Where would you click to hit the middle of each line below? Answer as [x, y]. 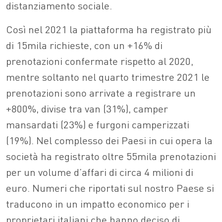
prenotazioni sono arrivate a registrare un [101, 93]
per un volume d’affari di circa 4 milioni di [100, 172]
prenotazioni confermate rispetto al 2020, [100, 61]
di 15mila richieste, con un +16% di [84, 45]
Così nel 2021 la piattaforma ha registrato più [109, 29]
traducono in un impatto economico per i [98, 204]
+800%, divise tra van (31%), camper [87, 109]
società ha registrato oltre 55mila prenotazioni [111, 156]
